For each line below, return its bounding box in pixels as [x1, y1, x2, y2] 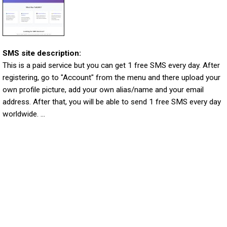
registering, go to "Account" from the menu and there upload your [3, 72, 220, 82]
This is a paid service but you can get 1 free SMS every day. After [3, 60, 220, 70]
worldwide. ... [3, 109, 45, 119]
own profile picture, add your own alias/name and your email [3, 85, 204, 94]
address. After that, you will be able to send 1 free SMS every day [3, 97, 221, 106]
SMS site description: [3, 48, 81, 58]
